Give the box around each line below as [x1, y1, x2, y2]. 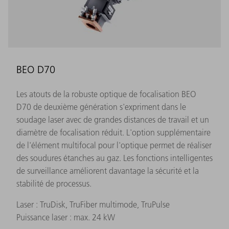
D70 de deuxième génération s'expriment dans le [16, 101, 186, 112]
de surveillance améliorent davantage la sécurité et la [16, 165, 199, 176]
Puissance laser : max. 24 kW [16, 212, 115, 222]
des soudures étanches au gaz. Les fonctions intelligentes [16, 152, 213, 163]
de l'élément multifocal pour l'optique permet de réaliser [16, 140, 212, 150]
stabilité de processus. [16, 178, 91, 189]
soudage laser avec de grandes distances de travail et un [16, 114, 209, 125]
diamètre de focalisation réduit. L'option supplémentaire [16, 127, 211, 138]
